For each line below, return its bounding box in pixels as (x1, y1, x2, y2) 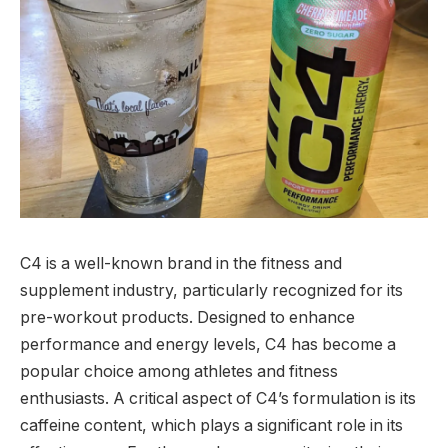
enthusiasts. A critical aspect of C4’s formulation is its (20, 388, 416, 408)
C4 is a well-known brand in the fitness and (20, 253, 342, 273)
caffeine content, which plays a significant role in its (20, 415, 403, 435)
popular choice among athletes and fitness (20, 361, 338, 381)
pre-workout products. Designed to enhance (20, 307, 355, 327)
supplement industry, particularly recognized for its (20, 280, 403, 300)
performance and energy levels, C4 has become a (20, 334, 396, 354)
